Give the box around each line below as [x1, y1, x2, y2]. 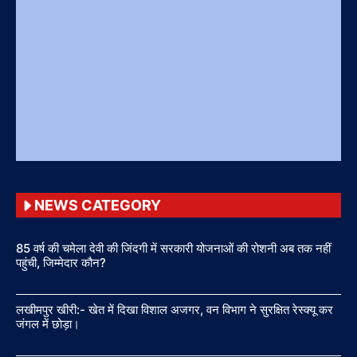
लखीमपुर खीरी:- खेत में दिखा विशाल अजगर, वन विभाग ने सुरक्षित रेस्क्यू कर [16, 302, 333, 318]
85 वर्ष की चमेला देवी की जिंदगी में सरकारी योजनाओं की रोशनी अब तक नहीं [16, 241, 331, 257]
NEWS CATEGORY [34, 197, 161, 214]
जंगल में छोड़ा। [16, 316, 80, 332]
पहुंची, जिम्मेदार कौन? [16, 255, 106, 271]
